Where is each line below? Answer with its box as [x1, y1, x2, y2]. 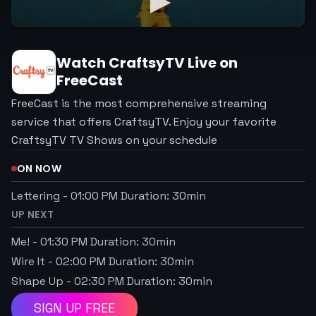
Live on [185, 53, 238, 73]
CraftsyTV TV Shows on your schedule [11, 133, 217, 147]
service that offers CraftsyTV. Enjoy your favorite [11, 114, 276, 129]
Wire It [11, 254, 45, 269]
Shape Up [11, 274, 63, 288]
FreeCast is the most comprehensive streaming [11, 96, 267, 111]
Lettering [11, 188, 60, 203]
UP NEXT [11, 207, 54, 221]
